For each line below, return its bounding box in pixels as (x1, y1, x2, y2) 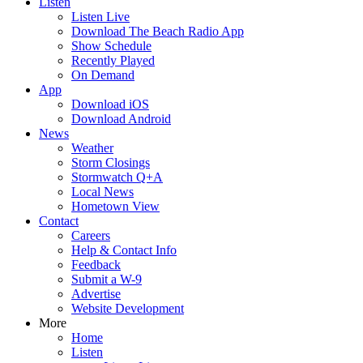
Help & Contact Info (71, 243, 177, 257)
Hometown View (71, 199, 160, 213)
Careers (71, 228, 110, 242)
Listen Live (71, 10, 130, 23)
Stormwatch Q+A (71, 170, 163, 184)
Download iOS (71, 97, 149, 111)
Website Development (71, 301, 184, 315)
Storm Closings (71, 156, 150, 169)
